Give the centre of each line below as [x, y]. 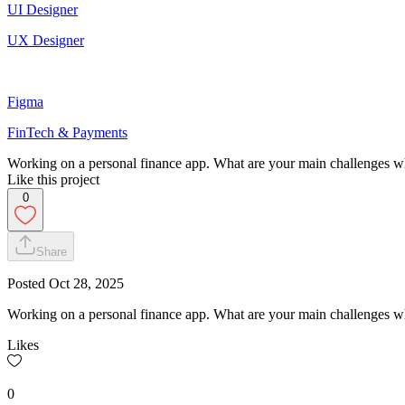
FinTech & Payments [67, 132]
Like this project [53, 179]
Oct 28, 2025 [86, 283]
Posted [28, 283]
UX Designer [46, 40]
